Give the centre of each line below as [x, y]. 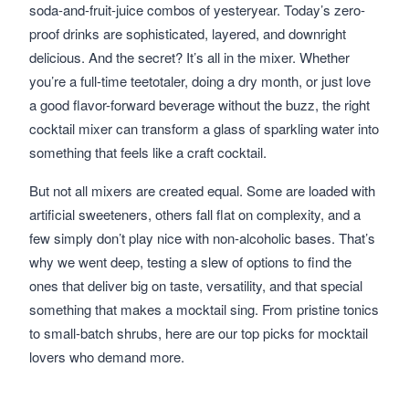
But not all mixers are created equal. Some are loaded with [202, 190]
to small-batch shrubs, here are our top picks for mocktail [199, 333]
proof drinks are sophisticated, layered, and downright [188, 33]
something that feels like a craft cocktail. [148, 152]
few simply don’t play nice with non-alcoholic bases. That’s [202, 238]
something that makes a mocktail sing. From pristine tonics [204, 309]
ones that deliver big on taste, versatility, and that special [196, 285]
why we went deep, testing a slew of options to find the [190, 262]
